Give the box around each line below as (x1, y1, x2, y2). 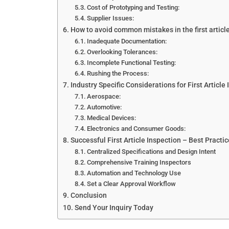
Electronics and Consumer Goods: (87, 124, 186, 132)
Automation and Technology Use (87, 169, 181, 177)
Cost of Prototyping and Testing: (87, 3, 180, 11)
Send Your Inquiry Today (74, 203, 153, 212)
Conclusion (70, 191, 107, 200)
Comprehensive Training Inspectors (87, 158, 192, 166)
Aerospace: (87, 92, 121, 100)
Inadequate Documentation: (87, 37, 167, 45)
